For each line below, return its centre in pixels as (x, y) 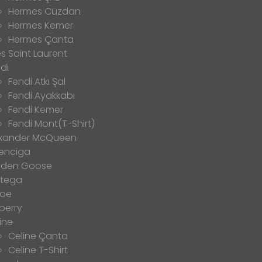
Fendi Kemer (36, 109)
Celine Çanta (38, 236)
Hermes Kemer (41, 25)
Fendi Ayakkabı (42, 95)
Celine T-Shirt (38, 250)
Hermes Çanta (41, 39)
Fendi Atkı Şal (37, 81)
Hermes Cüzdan (44, 11)
